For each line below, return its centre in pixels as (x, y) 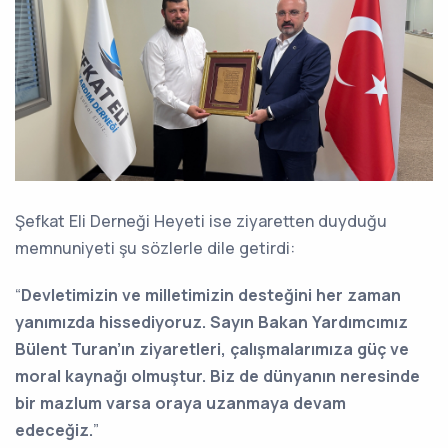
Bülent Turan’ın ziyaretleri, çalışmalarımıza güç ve (212, 348)
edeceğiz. (54, 429)
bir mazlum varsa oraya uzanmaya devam (180, 402)
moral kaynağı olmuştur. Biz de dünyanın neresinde (217, 375)
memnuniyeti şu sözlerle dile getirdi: (155, 247)
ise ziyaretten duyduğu (298, 220)
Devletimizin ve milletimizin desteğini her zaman (211, 294)
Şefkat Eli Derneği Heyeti (110, 220)
